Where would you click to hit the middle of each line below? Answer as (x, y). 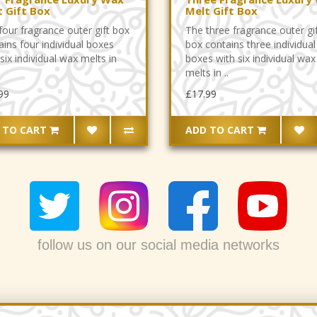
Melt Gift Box (221, 10)
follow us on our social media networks (158, 245)
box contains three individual (250, 44)
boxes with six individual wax (250, 58)
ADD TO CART (219, 129)
